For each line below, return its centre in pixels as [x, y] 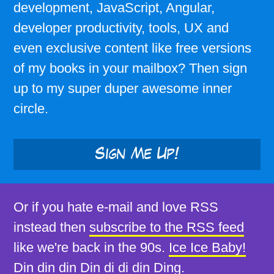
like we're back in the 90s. [89, 247]
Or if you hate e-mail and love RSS [116, 207]
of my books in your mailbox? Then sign [130, 68]
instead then [50, 227]
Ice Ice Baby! [207, 247]
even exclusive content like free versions [132, 48]
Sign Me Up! [137, 154]
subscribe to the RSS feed [167, 227]
